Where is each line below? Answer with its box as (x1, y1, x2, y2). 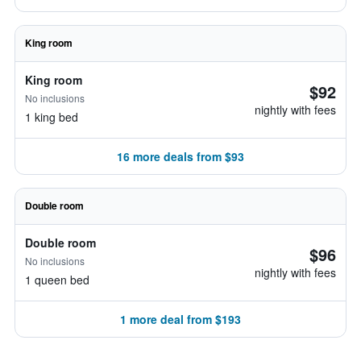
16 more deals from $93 (117, 148, 244, 164)
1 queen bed (25, 272, 89, 288)
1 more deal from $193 (120, 311, 241, 327)
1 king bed (25, 109, 78, 125)
